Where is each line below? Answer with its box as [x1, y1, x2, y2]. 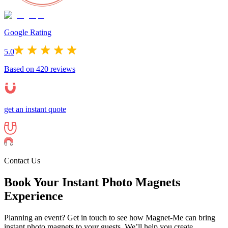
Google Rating [4, 28, 51, 37]
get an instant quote [4, 105, 66, 114]
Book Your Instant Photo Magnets [4, 176, 180, 189]
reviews [48, 65, 75, 74]
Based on [4, 65, 36, 74]
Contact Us [4, 156, 40, 165]
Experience [4, 189, 63, 203]
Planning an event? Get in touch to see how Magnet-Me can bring [4, 213, 215, 222]
